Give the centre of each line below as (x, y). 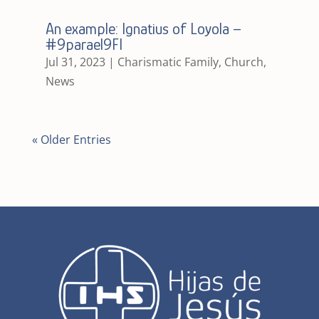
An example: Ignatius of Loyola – (143, 28)
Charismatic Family (168, 62)
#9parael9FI (84, 44)
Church (244, 62)
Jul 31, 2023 (75, 62)
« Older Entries (71, 139)
